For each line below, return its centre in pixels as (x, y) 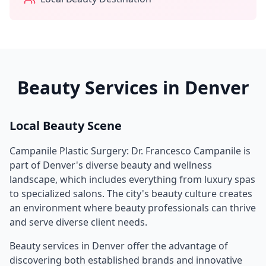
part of (26, 165)
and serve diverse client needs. (78, 222)
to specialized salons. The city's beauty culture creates (131, 194)
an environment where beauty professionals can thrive (133, 208)
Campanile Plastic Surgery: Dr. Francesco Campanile (125, 151)
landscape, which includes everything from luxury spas (132, 179)
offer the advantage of (176, 246)
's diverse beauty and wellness (144, 165)
